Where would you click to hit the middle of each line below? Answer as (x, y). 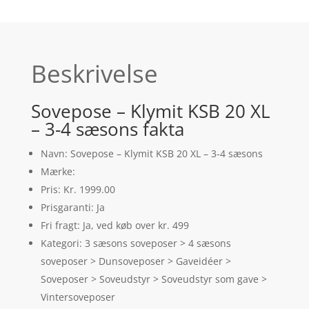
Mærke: (58, 172)
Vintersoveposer (78, 297)
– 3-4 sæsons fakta (107, 129)
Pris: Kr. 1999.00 (78, 190)
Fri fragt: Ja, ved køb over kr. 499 (114, 226)
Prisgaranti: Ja (72, 208)
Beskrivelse (94, 74)
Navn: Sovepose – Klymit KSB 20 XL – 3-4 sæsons (151, 154)
